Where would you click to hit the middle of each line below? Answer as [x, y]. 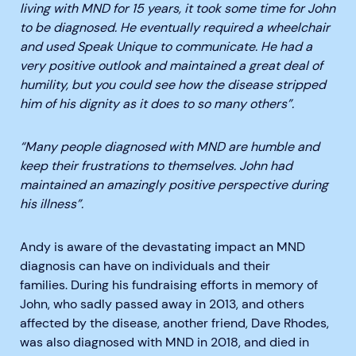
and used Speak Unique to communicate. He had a [166, 47]
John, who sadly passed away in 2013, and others [162, 304]
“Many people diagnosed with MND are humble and [170, 147]
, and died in [274, 342]
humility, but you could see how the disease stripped [173, 85]
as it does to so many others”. [207, 104]
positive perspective [230, 185]
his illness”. [52, 204]
